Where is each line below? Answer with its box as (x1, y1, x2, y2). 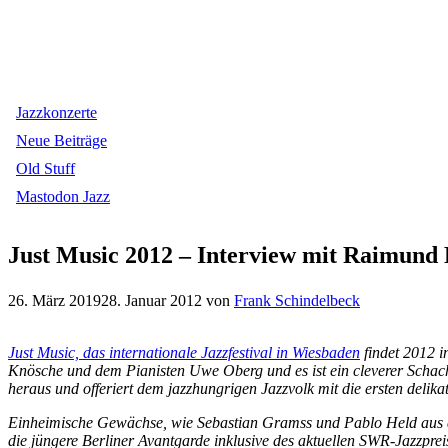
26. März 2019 (8, 291, 101, 309)
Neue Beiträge (16, 132, 107, 149)
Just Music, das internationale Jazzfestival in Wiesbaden (8, 343, 360, 361)
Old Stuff (16, 160, 75, 177)
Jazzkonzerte (16, 104, 97, 121)
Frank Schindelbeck (234, 291, 360, 309)
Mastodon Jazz (16, 188, 110, 205)
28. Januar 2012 (101, 291, 202, 309)
